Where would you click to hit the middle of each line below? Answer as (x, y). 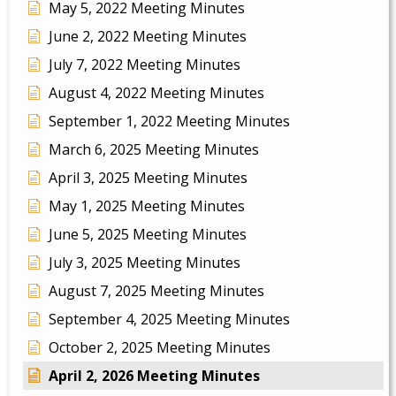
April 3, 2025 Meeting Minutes (148, 177)
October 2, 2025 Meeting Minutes (160, 347)
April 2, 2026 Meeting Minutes (154, 375)
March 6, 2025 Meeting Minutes (154, 149)
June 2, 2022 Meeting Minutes (148, 36)
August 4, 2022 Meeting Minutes (156, 92)
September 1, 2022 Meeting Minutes (169, 121)
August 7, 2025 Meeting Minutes (156, 290)
